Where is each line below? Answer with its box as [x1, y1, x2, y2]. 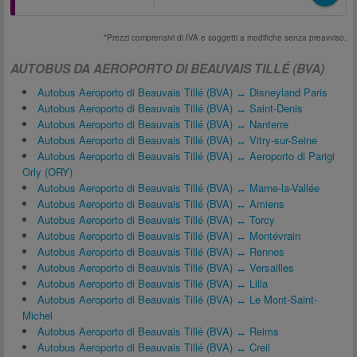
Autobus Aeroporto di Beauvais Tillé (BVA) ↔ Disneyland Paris [37, 84, 328, 100]
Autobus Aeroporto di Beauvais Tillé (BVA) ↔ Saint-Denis [37, 100, 303, 116]
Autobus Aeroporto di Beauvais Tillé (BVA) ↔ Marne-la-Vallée [37, 180, 320, 195]
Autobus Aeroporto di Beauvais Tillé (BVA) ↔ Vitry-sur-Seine [37, 132, 317, 147]
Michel [22, 308, 53, 323]
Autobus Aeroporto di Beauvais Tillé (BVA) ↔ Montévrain [37, 228, 300, 243]
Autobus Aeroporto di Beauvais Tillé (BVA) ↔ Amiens [37, 196, 284, 211]
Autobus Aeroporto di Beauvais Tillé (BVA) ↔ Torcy [37, 212, 275, 227]
